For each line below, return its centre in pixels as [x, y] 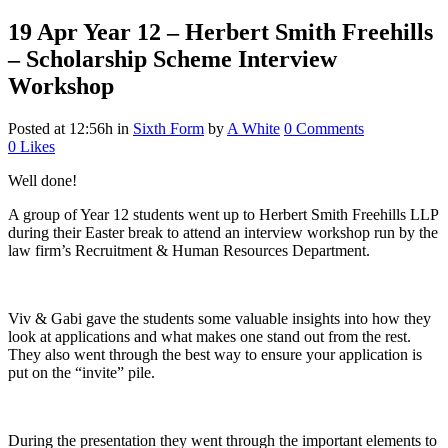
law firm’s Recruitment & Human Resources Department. [189, 250]
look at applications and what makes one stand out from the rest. [209, 336]
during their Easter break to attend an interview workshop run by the [223, 232]
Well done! [42, 180]
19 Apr [43, 31]
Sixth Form [168, 128]
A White [253, 128]
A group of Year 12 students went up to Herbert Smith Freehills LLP [223, 214]
